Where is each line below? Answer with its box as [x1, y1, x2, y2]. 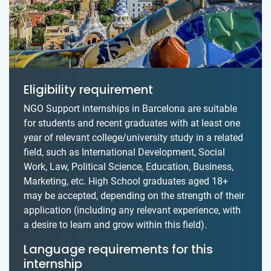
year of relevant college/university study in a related [24, 131, 243, 143]
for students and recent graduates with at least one [24, 117, 240, 129]
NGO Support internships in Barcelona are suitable [24, 102, 237, 114]
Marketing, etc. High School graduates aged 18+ [24, 175, 228, 187]
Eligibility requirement [24, 80, 153, 98]
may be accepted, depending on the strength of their [24, 189, 244, 201]
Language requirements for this [24, 240, 213, 258]
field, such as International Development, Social [24, 146, 225, 158]
